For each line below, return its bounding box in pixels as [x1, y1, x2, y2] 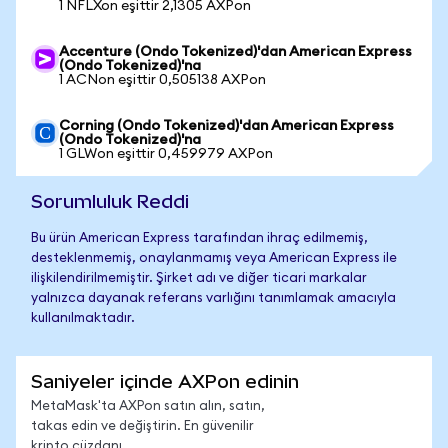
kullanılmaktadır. [31, 312, 135, 325]
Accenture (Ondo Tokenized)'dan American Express [59, 45, 412, 59]
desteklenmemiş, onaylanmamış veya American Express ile [31, 252, 397, 265]
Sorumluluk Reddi [31, 191, 189, 212]
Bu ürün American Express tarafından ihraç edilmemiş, [31, 232, 368, 245]
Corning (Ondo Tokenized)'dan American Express [59, 119, 394, 133]
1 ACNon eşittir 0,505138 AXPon [59, 73, 266, 87]
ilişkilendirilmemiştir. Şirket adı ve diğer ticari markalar [31, 272, 367, 285]
